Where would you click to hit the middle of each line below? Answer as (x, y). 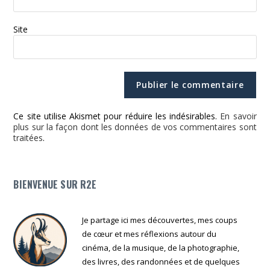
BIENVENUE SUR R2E (55, 184)
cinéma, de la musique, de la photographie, (161, 247)
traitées (28, 137)
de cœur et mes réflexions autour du (149, 234)
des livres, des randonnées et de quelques (161, 261)
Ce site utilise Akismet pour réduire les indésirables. (117, 116)
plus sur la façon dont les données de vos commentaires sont (135, 127)
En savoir (238, 116)
